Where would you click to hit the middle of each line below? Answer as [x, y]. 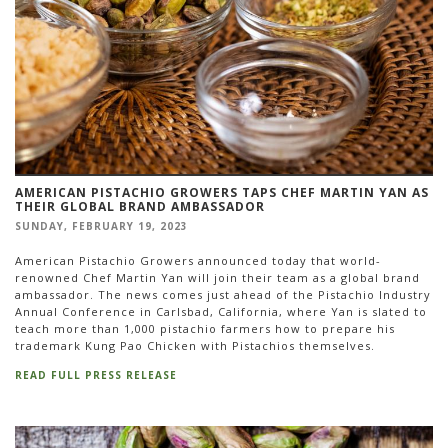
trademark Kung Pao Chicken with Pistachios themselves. [197, 345]
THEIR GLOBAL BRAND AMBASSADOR [140, 207]
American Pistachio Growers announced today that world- [198, 260]
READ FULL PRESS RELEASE [96, 375]
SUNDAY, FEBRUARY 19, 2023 [101, 226]
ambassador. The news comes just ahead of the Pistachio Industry [223, 294]
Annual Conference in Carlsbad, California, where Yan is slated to [221, 311]
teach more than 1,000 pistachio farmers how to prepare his [205, 328]
